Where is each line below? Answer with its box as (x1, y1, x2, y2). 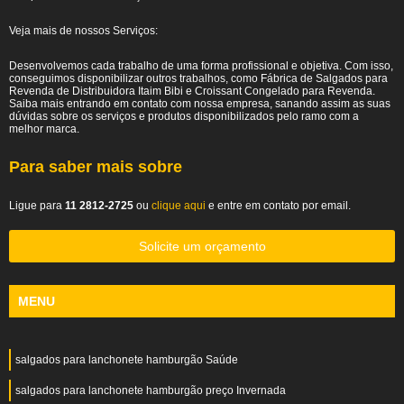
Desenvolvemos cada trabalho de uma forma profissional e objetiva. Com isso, (9, 60, 393, 72)
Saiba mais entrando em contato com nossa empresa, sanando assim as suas (9, 97, 390, 110)
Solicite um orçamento (138, 239, 266, 253)
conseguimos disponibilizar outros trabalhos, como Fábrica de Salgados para (9, 72, 388, 85)
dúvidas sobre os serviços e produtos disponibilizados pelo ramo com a (9, 110, 359, 123)
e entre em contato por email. (206, 199, 351, 212)
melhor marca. (9, 123, 79, 135)
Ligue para (9, 199, 65, 212)
